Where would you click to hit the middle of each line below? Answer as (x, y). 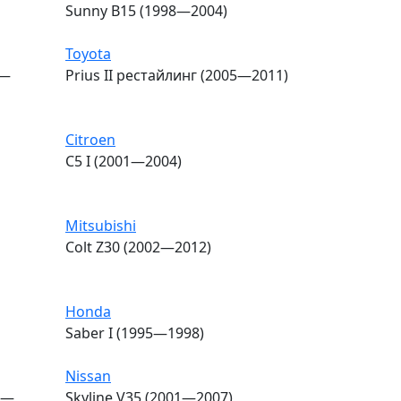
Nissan (88, 375)
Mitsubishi (101, 225)
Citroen (90, 139)
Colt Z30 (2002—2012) (138, 247)
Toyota (88, 53)
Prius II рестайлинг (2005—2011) (177, 75)
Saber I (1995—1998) (135, 333)
